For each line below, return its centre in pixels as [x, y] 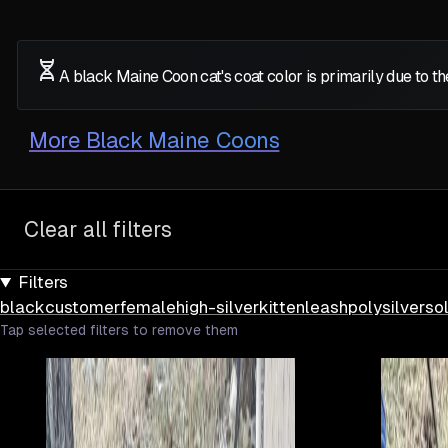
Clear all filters [98, 230]
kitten [282, 307]
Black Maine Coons [182, 141]
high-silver [217, 307]
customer [82, 307]
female [148, 307]
